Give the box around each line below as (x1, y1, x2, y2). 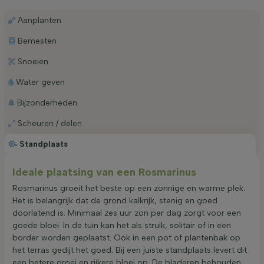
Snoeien (17, 56, 48, 67)
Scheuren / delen (17, 118, 82, 128)
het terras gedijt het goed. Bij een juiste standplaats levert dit (12, 245, 247, 255)
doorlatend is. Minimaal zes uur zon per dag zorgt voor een (12, 207, 241, 218)
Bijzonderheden (16, 97, 77, 108)
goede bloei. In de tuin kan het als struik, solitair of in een (12, 220, 231, 230)
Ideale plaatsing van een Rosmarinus (12, 165, 196, 179)
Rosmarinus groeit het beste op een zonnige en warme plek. (12, 183, 245, 193)
